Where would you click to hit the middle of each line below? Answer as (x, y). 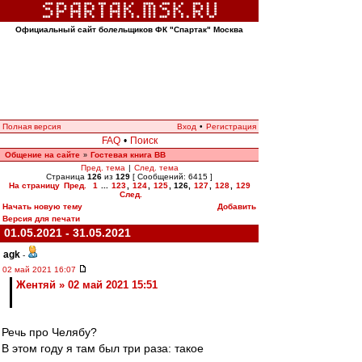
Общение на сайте (42, 155)
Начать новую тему (42, 206)
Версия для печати (41, 219)
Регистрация (231, 126)
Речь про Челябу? (49, 332)
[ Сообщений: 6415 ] (171, 177)
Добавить (237, 206)
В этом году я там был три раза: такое (103, 348)
